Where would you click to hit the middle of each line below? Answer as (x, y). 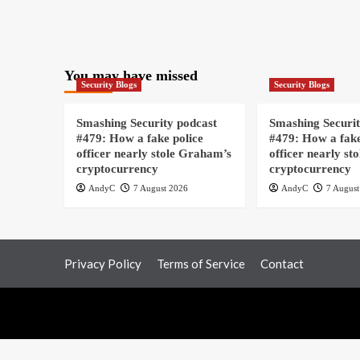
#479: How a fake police (139, 138)
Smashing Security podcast (146, 123)
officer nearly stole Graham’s (153, 153)
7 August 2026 (160, 188)
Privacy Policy (102, 263)
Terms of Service (200, 263)
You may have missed (131, 75)
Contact (282, 263)
